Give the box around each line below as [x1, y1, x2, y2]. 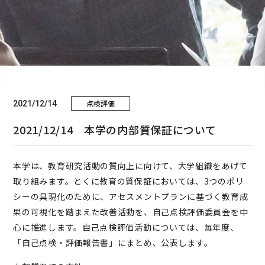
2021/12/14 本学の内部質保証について [13, 122, 216, 137]
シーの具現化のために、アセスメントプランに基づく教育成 [13, 190, 248, 202]
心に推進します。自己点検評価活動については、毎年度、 [13, 221, 239, 233]
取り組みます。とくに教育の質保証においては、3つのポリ [13, 175, 244, 187]
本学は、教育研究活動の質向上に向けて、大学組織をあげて [13, 160, 248, 172]
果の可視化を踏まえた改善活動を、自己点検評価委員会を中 [13, 206, 248, 218]
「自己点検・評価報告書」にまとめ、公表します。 [13, 237, 213, 248]
